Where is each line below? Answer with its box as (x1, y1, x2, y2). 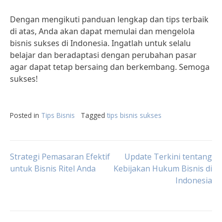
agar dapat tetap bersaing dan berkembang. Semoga (10, 61, 210, 72)
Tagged (81, 111, 107, 120)
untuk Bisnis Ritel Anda (10, 163, 96, 174)
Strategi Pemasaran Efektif (10, 151, 110, 162)
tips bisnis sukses (107, 111, 162, 120)
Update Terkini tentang (124, 151, 212, 162)
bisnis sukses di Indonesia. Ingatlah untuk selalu (10, 38, 191, 49)
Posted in (10, 111, 41, 120)
